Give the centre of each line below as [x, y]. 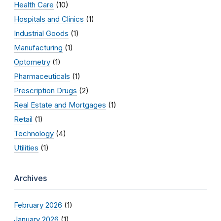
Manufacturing [38, 47]
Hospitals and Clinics [49, 19]
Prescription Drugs [45, 90]
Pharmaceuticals [42, 76]
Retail [23, 119]
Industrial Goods [41, 33]
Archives [30, 178]
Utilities [26, 147]
